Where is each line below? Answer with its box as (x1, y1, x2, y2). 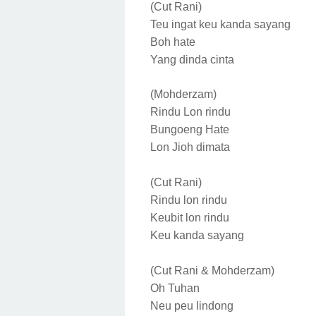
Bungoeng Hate (150, 123, 232, 135)
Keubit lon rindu (150, 211, 232, 224)
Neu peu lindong (150, 299, 236, 312)
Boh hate (150, 35, 198, 48)
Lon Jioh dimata (150, 140, 233, 153)
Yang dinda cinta (150, 53, 237, 66)
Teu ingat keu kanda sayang (150, 18, 293, 30)
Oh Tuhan (150, 281, 202, 294)
